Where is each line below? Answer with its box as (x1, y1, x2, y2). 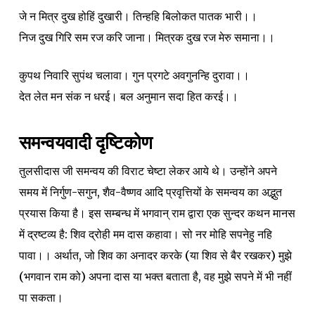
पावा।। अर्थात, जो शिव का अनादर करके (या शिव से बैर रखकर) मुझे (18, 247, 292, 262)
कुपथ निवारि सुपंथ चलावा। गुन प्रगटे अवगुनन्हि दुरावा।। (18, 67, 250, 82)
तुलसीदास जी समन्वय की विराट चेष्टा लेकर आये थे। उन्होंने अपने (18, 163, 277, 178)
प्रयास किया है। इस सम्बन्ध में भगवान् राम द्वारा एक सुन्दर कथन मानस (18, 205, 295, 220)
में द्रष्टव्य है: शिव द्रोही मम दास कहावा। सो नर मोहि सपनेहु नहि (18, 226, 272, 241)
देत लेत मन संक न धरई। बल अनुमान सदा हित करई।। (18, 89, 238, 103)
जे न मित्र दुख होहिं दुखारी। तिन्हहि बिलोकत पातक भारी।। (18, 8, 257, 23)
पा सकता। (18, 290, 63, 304)
